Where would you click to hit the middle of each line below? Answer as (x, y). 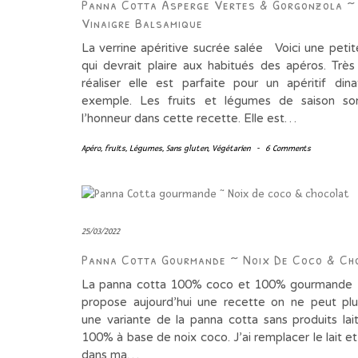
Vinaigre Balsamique (142, 23)
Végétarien (231, 149)
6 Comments (288, 149)
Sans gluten (187, 149)
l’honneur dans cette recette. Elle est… (189, 119)
